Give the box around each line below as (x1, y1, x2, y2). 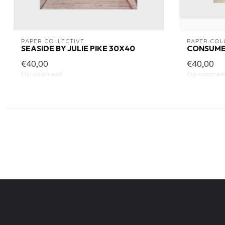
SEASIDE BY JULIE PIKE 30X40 (21, 43, 135, 53)
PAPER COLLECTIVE (21, 38, 84, 45)
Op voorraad (21, 70, 63, 78)
